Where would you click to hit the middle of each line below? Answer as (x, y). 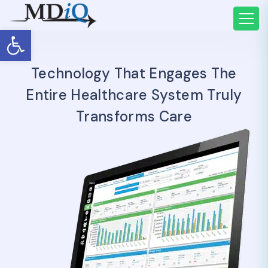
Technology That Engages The (134, 73)
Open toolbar (67, 35)
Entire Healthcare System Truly (134, 95)
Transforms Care (134, 116)
